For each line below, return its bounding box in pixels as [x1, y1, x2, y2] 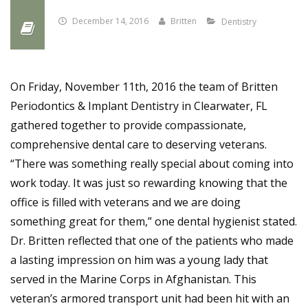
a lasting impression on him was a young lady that [10, 252, 268, 267]
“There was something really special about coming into [10, 156, 294, 171]
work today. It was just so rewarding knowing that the [10, 175, 287, 190]
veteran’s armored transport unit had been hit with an [10, 291, 289, 306]
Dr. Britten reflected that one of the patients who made [10, 233, 294, 248]
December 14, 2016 [72, 15, 148, 27]
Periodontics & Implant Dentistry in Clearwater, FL [10, 98, 267, 113]
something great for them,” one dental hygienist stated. [10, 214, 297, 229]
